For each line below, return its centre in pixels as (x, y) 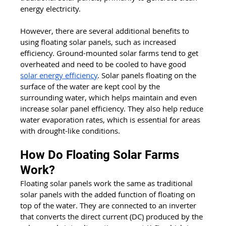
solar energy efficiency (59, 75)
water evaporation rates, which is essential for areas (111, 119)
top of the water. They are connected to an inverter (109, 205)
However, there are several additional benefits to (106, 31)
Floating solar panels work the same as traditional (108, 183)
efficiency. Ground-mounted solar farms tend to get (110, 53)
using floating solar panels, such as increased (99, 42)
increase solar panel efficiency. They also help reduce (113, 108)
